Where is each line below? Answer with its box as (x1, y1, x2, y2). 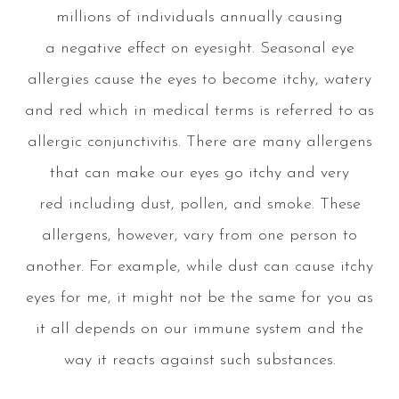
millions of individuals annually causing (56, 8, 343, 26)
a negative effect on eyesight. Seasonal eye (45, 39, 354, 57)
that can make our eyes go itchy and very (50, 164, 349, 182)
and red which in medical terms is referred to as (25, 102, 374, 119)
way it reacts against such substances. (63, 351, 336, 369)
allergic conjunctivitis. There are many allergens (27, 133, 372, 151)
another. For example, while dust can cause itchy (26, 257, 373, 275)
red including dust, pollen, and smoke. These (38, 195, 361, 213)
